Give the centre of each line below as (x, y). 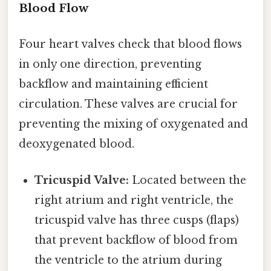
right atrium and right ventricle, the (134, 200)
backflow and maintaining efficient (113, 84)
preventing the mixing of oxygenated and (133, 124)
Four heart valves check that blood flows (130, 44)
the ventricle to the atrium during (129, 260)
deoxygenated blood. (77, 144)
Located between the (188, 180)
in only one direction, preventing (110, 64)
